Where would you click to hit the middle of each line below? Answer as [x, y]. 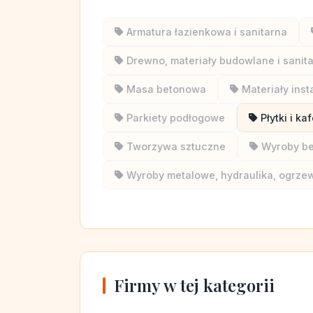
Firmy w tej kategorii [194, 285]
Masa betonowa [166, 89]
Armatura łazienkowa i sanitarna [207, 32]
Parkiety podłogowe [176, 118]
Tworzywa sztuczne [176, 146]
